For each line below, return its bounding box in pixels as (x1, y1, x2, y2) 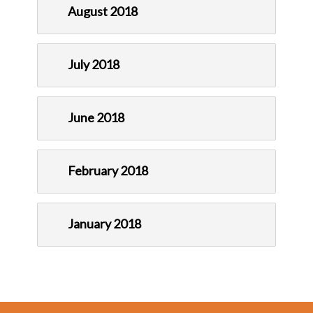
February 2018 (68, 163, 148, 179)
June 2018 (68, 110, 124, 126)
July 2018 (68, 57, 119, 73)
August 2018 (68, 3, 138, 20)
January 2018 (68, 216, 141, 232)
